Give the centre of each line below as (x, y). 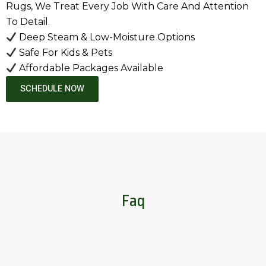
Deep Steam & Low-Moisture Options (106, 37)
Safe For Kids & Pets (65, 53)
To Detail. (28, 22)
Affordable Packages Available (90, 68)
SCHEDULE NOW (52, 89)
